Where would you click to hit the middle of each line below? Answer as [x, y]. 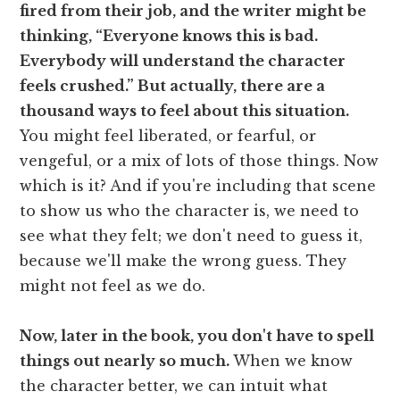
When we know [292, 360]
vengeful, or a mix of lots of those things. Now [200, 160]
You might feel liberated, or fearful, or [168, 135]
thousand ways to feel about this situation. [185, 110]
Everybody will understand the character [183, 60]
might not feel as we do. [113, 285]
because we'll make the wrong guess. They [183, 260]
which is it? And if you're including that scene [198, 185]
